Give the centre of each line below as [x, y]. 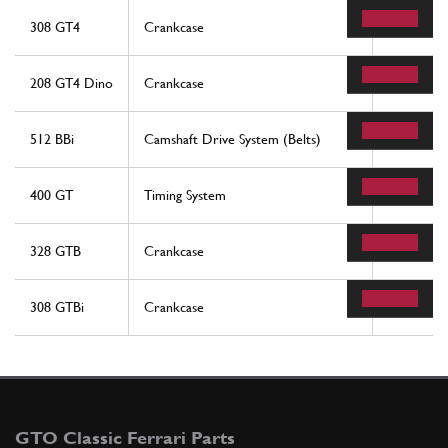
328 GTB [55, 251]
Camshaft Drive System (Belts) [232, 139]
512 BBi [52, 139]
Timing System [185, 195]
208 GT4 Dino [71, 83]
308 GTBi [57, 307]
